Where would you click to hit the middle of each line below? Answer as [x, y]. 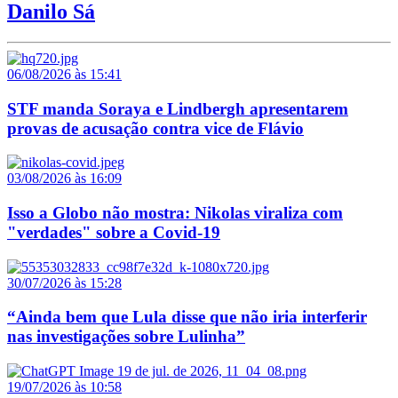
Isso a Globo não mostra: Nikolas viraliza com [175, 212]
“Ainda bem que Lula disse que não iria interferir [187, 317]
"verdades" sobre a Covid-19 [114, 232]
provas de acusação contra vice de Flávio [155, 128]
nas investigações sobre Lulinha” [126, 337]
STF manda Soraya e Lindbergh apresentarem [178, 108]
